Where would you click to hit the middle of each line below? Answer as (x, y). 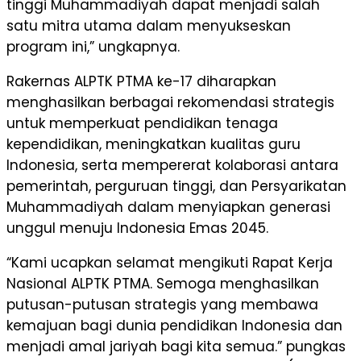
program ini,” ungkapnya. (93, 47)
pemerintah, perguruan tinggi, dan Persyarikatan (176, 187)
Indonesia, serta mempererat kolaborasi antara (172, 166)
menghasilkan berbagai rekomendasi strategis (170, 103)
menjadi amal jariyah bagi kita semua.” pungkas (176, 347)
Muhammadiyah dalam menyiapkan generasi (168, 207)
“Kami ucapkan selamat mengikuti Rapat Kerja (170, 263)
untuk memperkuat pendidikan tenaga (142, 124)
